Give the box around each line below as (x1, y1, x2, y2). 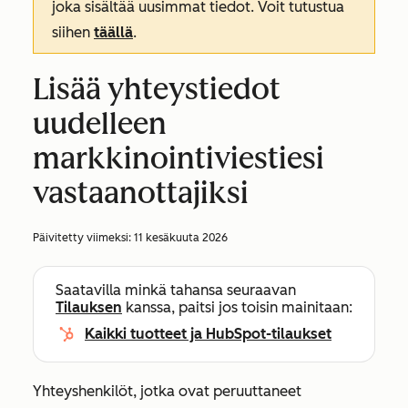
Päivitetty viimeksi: (33, 231, 134, 244)
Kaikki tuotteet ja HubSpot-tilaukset (85, 325, 331, 342)
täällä (94, 24, 133, 41)
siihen (52, 24, 94, 41)
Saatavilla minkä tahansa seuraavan (56, 281, 296, 299)
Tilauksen (56, 299, 122, 316)
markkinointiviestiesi (33, 141, 324, 176)
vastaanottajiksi (33, 176, 249, 210)
